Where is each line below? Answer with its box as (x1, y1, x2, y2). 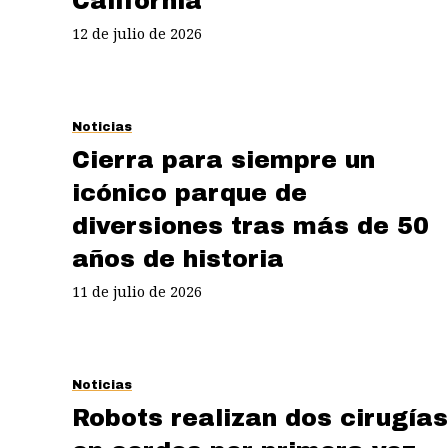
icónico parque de (72, 179, 307, 206)
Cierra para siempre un (72, 146, 375, 173)
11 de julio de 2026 (72, 281, 202, 301)
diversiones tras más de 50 (72, 212, 429, 239)
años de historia (72, 245, 284, 272)
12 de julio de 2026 (72, 23, 202, 43)
